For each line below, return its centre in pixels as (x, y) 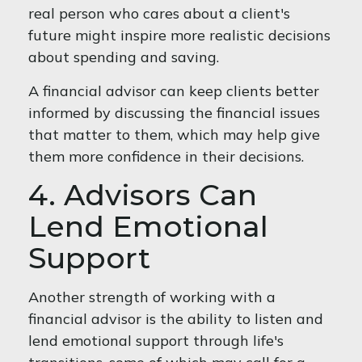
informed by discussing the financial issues (174, 113)
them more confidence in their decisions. (166, 156)
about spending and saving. (124, 57)
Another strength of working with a (152, 297)
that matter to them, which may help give (174, 135)
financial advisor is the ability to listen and (176, 319)
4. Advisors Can (143, 195)
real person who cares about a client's (159, 13)
